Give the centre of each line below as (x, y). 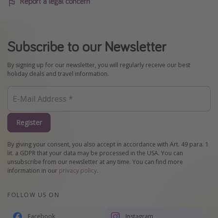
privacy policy (78, 170)
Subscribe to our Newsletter (87, 46)
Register (29, 123)
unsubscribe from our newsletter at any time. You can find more (95, 162)
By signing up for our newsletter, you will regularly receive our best (99, 65)
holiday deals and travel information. (58, 74)
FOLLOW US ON (33, 195)
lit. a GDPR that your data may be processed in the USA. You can (95, 153)
